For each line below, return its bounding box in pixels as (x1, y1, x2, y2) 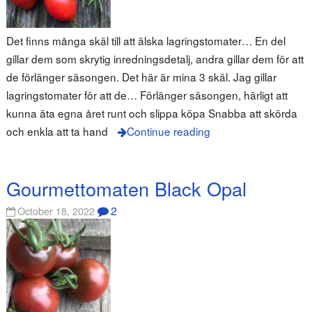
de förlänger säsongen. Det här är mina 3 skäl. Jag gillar (6, 68, 276, 84)
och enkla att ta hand (6, 123, 108, 139)
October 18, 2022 (17, 203, 95, 219)
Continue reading (126, 123, 210, 139)
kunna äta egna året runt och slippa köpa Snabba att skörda (6, 104, 297, 120)
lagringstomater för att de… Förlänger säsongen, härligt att (6, 86, 288, 102)
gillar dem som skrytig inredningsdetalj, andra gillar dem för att (6, 50, 304, 66)
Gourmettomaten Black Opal (6, 175, 247, 203)
